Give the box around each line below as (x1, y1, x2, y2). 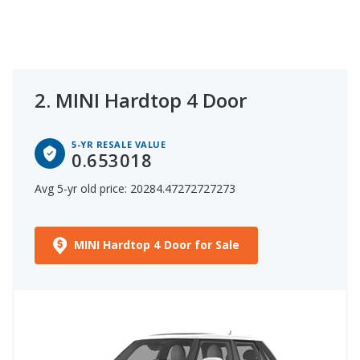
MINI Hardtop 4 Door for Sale (73, 236, 240, 252)
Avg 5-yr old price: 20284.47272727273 (35, 180, 235, 196)
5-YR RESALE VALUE (72, 137, 166, 150)
